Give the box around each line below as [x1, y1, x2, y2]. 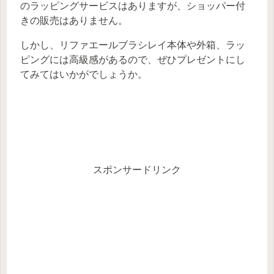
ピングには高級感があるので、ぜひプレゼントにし [20, 54, 245, 65]
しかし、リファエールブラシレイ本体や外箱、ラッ [20, 40, 245, 51]
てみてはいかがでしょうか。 [20, 69, 147, 80]
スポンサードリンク [93, 165, 181, 176]
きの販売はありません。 [20, 15, 128, 26]
